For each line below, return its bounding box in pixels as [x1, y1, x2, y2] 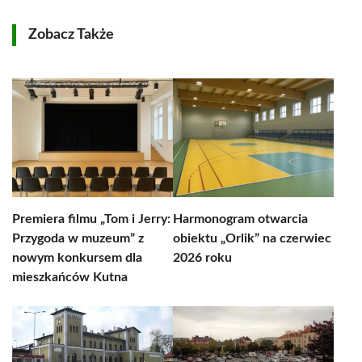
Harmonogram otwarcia [173, 213, 308, 225]
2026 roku [173, 251, 232, 264]
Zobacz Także [28, 27, 114, 42]
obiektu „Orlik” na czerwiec [173, 232, 331, 245]
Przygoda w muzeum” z [12, 232, 144, 245]
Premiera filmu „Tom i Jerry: [12, 213, 170, 225]
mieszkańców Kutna [12, 271, 128, 284]
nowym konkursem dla [12, 251, 142, 264]
